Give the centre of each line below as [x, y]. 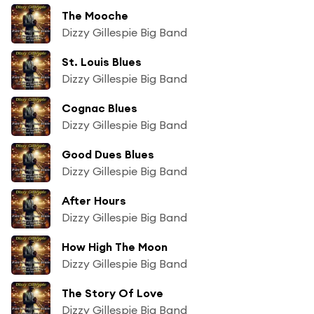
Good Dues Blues [108, 154]
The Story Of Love [112, 293]
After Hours [94, 200]
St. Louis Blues [102, 61]
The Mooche [95, 15]
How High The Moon [115, 246]
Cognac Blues [100, 108]
